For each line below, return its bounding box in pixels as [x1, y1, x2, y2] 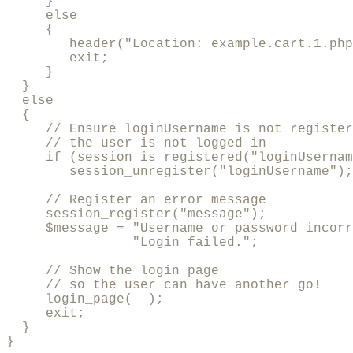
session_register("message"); [6, 206, 266, 221]
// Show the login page [6, 263, 219, 278]
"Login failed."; [6, 235, 258, 250]
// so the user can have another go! [6, 277, 321, 292]
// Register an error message [6, 192, 266, 207]
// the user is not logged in [6, 136, 266, 150]
